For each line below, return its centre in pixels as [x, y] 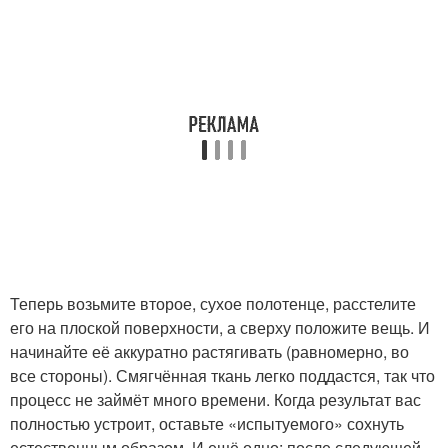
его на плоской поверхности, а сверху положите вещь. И [220, 327]
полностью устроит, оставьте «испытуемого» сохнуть [207, 423]
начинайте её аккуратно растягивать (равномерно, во [209, 351]
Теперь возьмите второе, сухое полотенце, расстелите [213, 303]
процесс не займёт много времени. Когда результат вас [215, 399]
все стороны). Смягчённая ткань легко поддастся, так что [222, 375]
